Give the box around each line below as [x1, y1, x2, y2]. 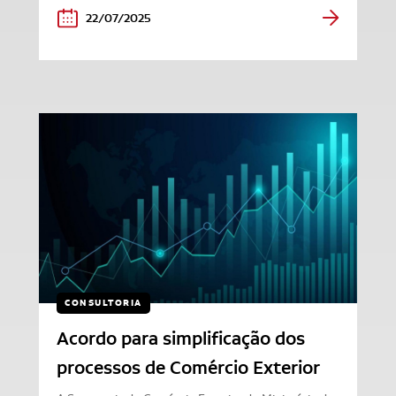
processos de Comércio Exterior [57, 355, 320, 379]
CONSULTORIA [65, 296, 142, 308]
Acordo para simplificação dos [57, 326, 305, 350]
